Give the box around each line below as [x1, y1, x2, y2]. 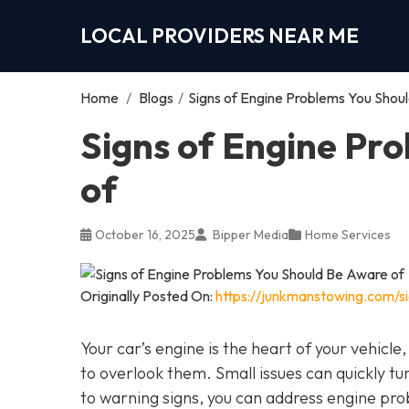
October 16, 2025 [95, 225, 195, 243]
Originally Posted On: [80, 286, 215, 305]
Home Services [305, 225, 391, 243]
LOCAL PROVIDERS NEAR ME [80, 22, 359, 48]
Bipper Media [210, 225, 288, 243]
